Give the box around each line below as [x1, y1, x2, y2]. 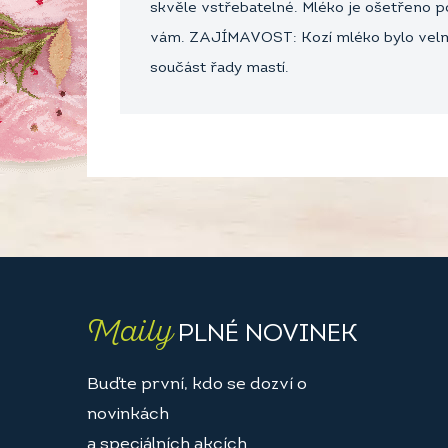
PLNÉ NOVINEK [172, 322, 358, 347]
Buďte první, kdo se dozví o [87, 376, 307, 393]
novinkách [87, 406, 169, 423]
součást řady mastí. [150, 61, 293, 76]
